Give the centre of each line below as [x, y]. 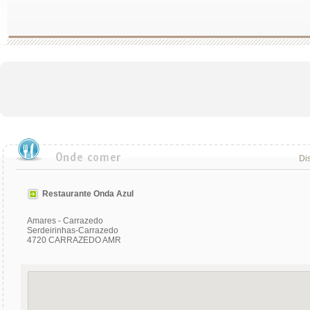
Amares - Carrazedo [65, 221]
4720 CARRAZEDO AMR [74, 240]
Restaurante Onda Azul [88, 193]
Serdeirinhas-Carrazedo [73, 230]
